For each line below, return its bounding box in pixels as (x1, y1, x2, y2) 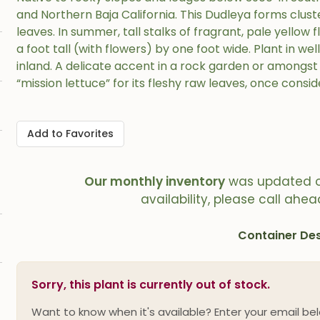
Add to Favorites (27, 126, 114, 141)
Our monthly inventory (84, 173, 226, 190)
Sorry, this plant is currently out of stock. (31, 276, 271, 293)
